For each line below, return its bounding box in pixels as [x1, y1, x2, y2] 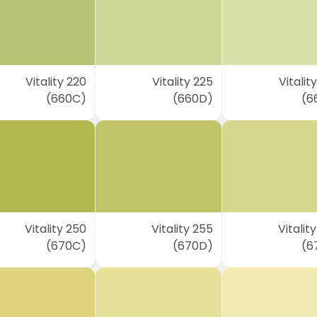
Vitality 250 [25, 221, 87, 237]
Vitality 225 [151, 74, 213, 90]
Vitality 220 [25, 74, 87, 90]
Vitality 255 [151, 221, 213, 237]
